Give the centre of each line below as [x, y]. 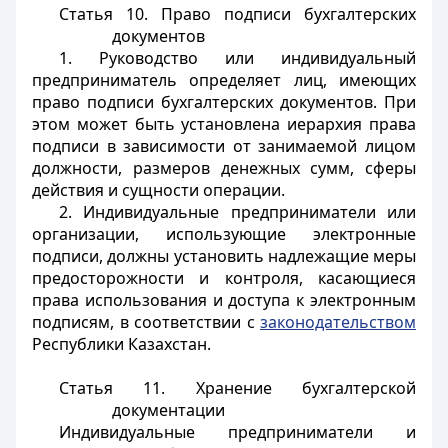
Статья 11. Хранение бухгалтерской [237, 388]
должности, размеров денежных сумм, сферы [224, 168]
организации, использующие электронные [224, 234]
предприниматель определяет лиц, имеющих [224, 80]
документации [168, 410]
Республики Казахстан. [121, 344]
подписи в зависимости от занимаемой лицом [224, 146]
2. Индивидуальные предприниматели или [237, 212]
